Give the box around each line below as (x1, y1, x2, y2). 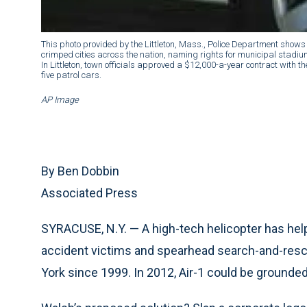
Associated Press (41, 186, 138, 201)
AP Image (41, 95, 79, 106)
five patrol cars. (41, 70, 101, 81)
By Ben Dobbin (41, 164, 119, 179)
